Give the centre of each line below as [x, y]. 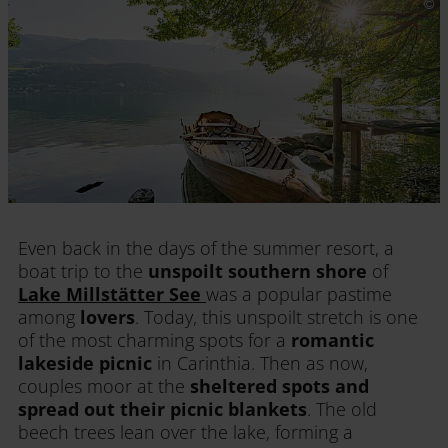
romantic [332, 340]
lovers [107, 317]
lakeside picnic [85, 363]
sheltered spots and [279, 386]
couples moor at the [104, 386]
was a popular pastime [299, 294]
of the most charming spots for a [154, 340]
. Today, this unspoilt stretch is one [276, 317]
